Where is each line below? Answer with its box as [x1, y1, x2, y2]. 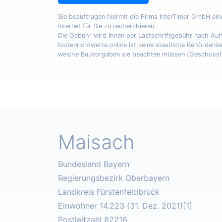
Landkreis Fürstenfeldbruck [58, 187, 160, 197]
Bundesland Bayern [58, 159, 129, 169]
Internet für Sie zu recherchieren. [58, 22, 156, 30]
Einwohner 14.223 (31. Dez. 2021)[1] [58, 201, 192, 211]
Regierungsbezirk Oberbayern [58, 173, 169, 183]
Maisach [58, 130, 134, 155]
